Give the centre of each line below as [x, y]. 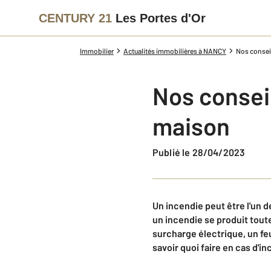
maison [191, 126]
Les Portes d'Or [161, 18]
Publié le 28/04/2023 [202, 152]
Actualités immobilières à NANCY [175, 51]
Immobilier [97, 51]
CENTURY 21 [75, 18]
